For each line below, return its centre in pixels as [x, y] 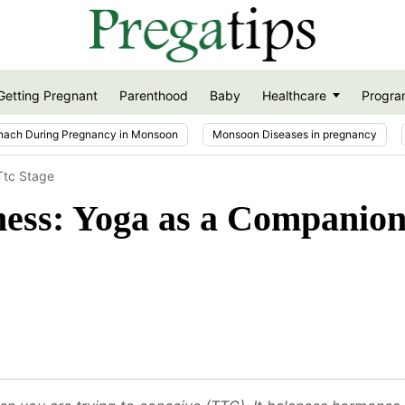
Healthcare [294, 96]
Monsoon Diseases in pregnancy [295, 134]
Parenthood [153, 96]
